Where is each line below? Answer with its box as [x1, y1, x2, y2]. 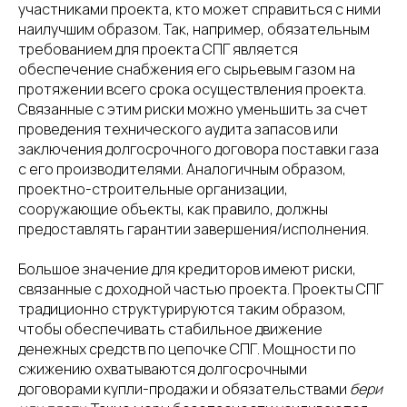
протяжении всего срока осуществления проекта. [18, 79, 366, 99]
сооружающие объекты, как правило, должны [18, 199, 328, 219]
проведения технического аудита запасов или [18, 119, 338, 139]
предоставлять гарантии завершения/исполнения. [18, 219, 369, 239]
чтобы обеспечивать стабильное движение [18, 319, 323, 339]
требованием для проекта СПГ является [18, 39, 298, 59]
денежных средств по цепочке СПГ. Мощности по [18, 339, 356, 359]
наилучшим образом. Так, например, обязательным [18, 19, 370, 39]
